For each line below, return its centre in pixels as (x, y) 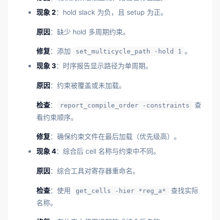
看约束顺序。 (57, 117)
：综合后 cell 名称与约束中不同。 (108, 151)
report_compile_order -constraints (125, 105)
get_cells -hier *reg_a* (121, 191)
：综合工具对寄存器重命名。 (95, 171)
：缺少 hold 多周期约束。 (90, 31)
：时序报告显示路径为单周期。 (104, 66)
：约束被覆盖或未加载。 (88, 85)
